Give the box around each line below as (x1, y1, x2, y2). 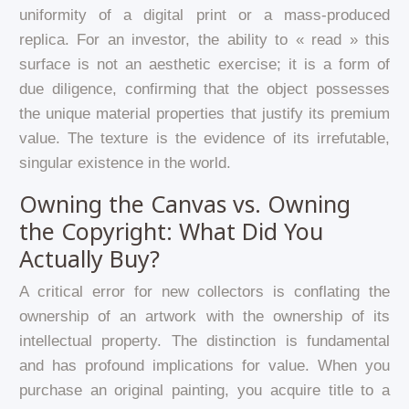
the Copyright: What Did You (18, 215, 323, 246)
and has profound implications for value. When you (18, 356, 391, 374)
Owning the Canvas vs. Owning (18, 187, 351, 219)
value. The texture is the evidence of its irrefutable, (18, 129, 391, 147)
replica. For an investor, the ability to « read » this (18, 30, 391, 48)
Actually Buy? (18, 242, 160, 274)
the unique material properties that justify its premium (18, 104, 391, 122)
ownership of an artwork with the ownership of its (18, 307, 391, 325)
